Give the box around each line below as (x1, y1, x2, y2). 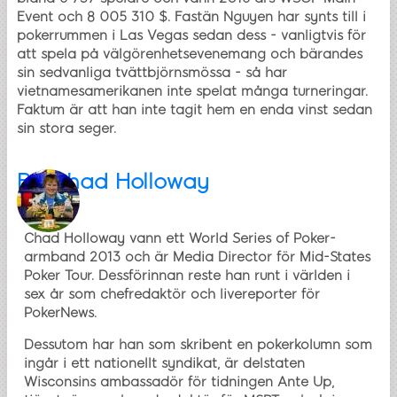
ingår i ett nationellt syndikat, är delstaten (24, 354, 305, 371)
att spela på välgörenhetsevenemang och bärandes (17, 45, 362, 62)
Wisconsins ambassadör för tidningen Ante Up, (24, 373, 334, 390)
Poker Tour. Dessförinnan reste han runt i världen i (24, 267, 350, 284)
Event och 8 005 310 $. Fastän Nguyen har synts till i (17, 8, 366, 25)
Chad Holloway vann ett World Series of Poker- (24, 230, 336, 246)
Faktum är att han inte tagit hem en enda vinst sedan (17, 101, 372, 118)
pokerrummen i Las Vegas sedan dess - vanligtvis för (17, 27, 366, 43)
